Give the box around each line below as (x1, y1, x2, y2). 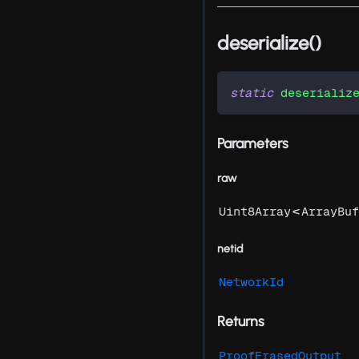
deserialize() (217, 31, 321, 55)
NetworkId (219, 275, 284, 289)
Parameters (217, 135, 288, 152)
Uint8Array (219, 204, 291, 219)
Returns (217, 313, 264, 330)
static (230, 86, 273, 100)
